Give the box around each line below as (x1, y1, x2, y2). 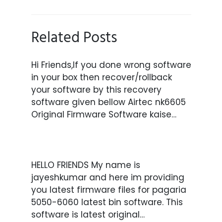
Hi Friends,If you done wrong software (31, 58, 191, 71)
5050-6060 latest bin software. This (31, 196, 183, 208)
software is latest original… (31, 208, 145, 221)
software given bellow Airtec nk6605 (31, 96, 186, 108)
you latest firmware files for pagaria (31, 183, 186, 196)
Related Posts (31, 25, 117, 48)
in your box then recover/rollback (31, 71, 172, 83)
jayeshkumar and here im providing (31, 171, 184, 183)
